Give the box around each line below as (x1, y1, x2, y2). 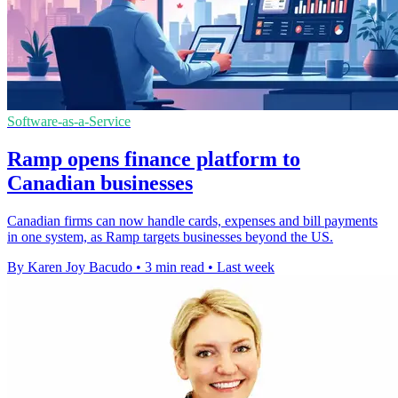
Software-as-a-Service (7, 113, 131, 129)
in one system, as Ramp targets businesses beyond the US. (7, 228, 333, 244)
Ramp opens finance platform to (7, 147, 300, 171)
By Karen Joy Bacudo (7, 259, 132, 275)
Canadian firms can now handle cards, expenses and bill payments (7, 212, 378, 228)
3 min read (145, 259, 204, 275)
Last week (217, 259, 275, 275)
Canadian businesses (7, 171, 193, 195)
